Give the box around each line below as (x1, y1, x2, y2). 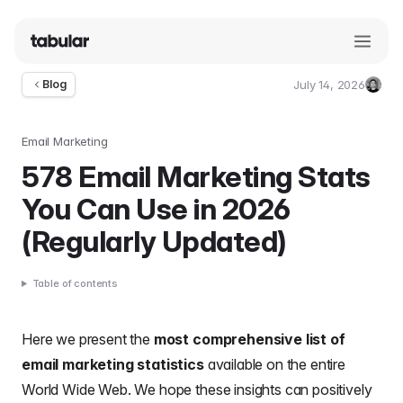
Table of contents (31, 277, 118, 290)
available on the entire (207, 355, 346, 373)
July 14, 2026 (293, 76, 365, 92)
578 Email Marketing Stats (22, 159, 371, 194)
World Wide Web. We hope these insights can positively (22, 381, 372, 399)
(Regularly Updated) (22, 224, 287, 259)
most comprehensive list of (153, 330, 345, 348)
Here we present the (22, 330, 154, 348)
